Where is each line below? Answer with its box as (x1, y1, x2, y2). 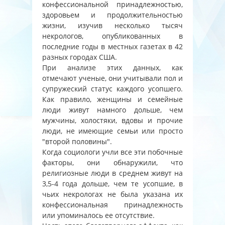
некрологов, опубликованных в (42, 31, 183, 41)
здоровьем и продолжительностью (42, 10, 183, 20)
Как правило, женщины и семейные (42, 94, 183, 104)
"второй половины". (42, 136, 112, 146)
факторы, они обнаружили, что (42, 157, 183, 167)
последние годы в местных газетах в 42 (42, 41, 183, 51)
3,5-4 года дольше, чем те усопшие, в (42, 178, 183, 188)
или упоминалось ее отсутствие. (42, 210, 155, 220)
